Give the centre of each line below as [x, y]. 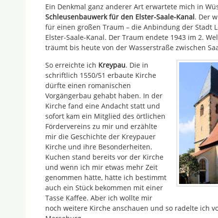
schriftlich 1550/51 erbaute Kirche [101, 75]
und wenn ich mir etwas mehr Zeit [101, 167]
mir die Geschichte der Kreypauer [100, 136]
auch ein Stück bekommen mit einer [104, 187]
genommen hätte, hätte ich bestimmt [106, 177]
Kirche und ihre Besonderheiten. [99, 146]
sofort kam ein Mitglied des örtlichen [105, 116]
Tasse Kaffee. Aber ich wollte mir [99, 198]
